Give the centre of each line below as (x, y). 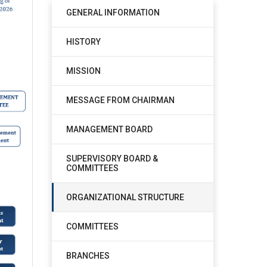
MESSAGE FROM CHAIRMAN (120, 100)
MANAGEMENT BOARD (109, 129)
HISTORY (83, 42)
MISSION (83, 71)
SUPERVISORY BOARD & (112, 159)
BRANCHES (88, 256)
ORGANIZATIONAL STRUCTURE (125, 197)
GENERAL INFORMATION (113, 13)
